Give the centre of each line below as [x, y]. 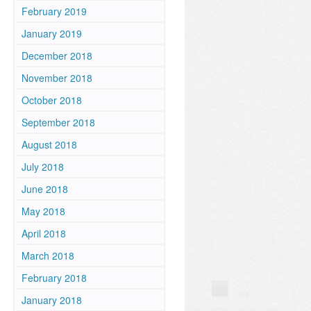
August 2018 [49, 144]
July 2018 [43, 167]
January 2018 [52, 300]
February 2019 [54, 11]
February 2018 [54, 278]
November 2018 [57, 78]
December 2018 [57, 56]
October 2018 [52, 100]
